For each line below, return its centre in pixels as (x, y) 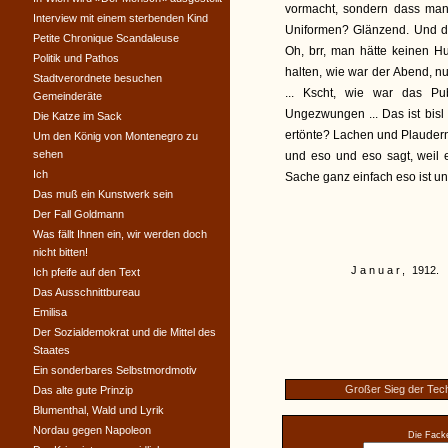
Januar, (379, 270)
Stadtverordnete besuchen (97, 78)
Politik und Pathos (76, 58)
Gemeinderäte (67, 96)
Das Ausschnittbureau (86, 292)
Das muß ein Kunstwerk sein (103, 194)
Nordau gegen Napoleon (92, 430)
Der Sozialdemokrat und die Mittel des (124, 332)
